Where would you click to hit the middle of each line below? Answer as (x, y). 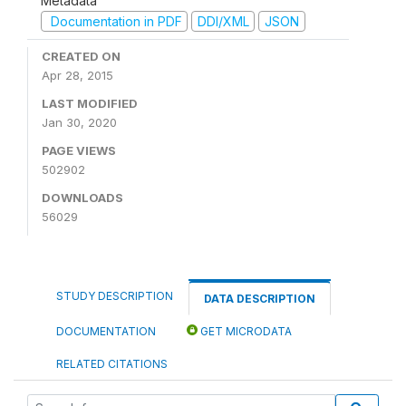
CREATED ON (81, 56)
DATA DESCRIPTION (260, 299)
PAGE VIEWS (79, 150)
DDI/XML (223, 21)
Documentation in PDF (114, 21)
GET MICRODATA (245, 331)
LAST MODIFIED (90, 103)
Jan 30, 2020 (79, 122)
